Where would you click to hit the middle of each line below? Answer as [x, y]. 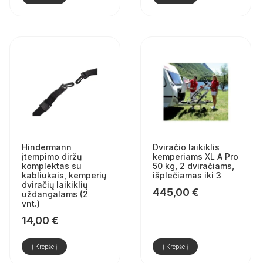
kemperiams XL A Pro [195, 156]
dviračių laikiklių [54, 184]
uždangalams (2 [55, 194]
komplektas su [51, 166]
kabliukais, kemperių [64, 175]
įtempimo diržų [51, 156]
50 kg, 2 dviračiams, [193, 166]
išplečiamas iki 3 [187, 175]
